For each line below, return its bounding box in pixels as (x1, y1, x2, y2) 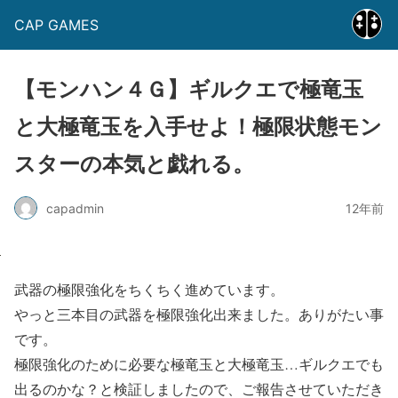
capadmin (46, 200, 104, 216)
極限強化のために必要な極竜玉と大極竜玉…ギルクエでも (14, 354, 384, 373)
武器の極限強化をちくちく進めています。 (14, 280, 284, 298)
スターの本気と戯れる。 (14, 151, 254, 177)
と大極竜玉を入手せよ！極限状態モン (14, 114, 382, 139)
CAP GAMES (14, 16, 99, 34)
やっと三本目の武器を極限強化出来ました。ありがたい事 (14, 305, 384, 323)
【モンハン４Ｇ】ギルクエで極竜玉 (14, 76, 363, 102)
